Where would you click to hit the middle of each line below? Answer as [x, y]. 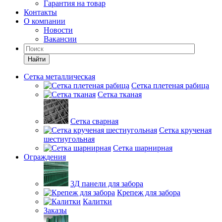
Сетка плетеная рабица [170, 85]
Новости [58, 30]
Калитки [97, 201]
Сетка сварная [94, 121]
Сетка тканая [120, 94]
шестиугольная [69, 139]
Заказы [55, 210]
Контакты [40, 12]
